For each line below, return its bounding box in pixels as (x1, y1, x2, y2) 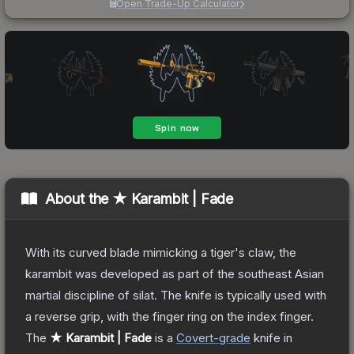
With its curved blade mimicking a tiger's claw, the (25, 244, 296, 260)
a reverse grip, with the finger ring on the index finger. (25, 308, 314, 324)
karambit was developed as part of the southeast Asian (25, 265, 324, 281)
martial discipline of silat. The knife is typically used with (25, 287, 326, 303)
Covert (176, 330, 213, 345)
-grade (213, 330, 250, 345)
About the (44, 190, 113, 207)
